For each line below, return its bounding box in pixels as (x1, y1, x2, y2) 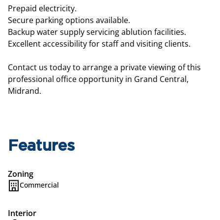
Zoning (8, 168, 33, 179)
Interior (8, 208, 36, 219)
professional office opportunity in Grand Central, (8, 74, 189, 84)
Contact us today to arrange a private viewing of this (8, 62, 201, 73)
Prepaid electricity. (8, 3, 77, 14)
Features (8, 139, 75, 153)
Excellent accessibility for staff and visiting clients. (8, 38, 191, 49)
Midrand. (8, 85, 41, 96)
